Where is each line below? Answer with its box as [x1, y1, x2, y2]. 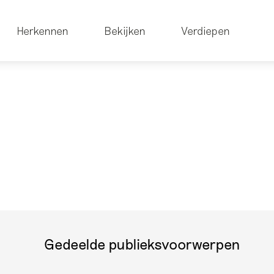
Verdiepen [180, 23, 230, 37]
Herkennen [17, 23, 69, 37]
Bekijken [103, 23, 146, 37]
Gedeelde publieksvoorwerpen [43, 235, 240, 253]
